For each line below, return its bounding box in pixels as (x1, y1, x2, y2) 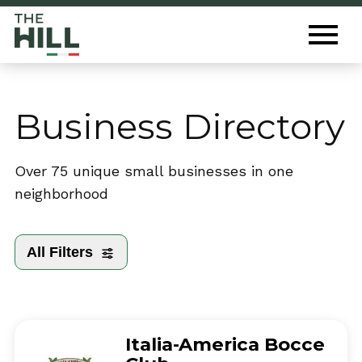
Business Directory (15, 104, 345, 149)
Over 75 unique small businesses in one (15, 162, 293, 180)
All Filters (27, 244, 94, 261)
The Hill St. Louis (79, 16, 200, 34)
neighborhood (15, 185, 108, 203)
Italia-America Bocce (124, 333, 325, 356)
